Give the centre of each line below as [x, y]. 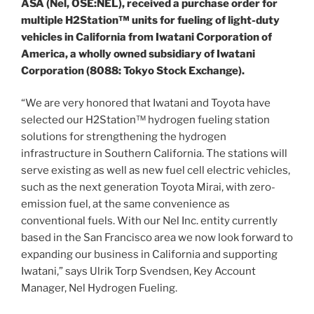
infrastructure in [63, 154]
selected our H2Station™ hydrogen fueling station [145, 120]
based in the [52, 238]
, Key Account [223, 272]
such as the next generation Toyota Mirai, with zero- [148, 187]
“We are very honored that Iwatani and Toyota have [146, 103]
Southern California [153, 154]
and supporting [239, 255]
